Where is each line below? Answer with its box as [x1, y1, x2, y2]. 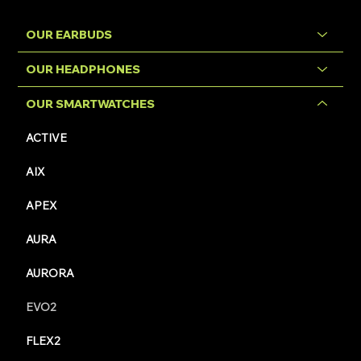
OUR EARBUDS [26, 27, 113, 42]
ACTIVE [26, 130, 68, 145]
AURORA [26, 265, 75, 280]
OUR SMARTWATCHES [26, 96, 156, 111]
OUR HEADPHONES [26, 61, 141, 77]
